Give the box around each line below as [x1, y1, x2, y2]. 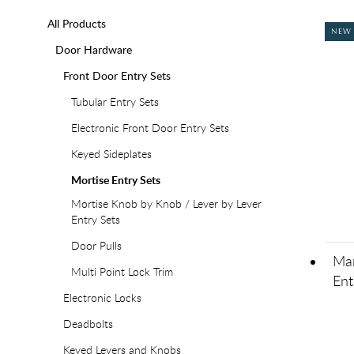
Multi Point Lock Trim [71, 264, 173, 279]
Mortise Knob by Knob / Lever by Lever [71, 196, 262, 211]
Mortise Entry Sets [71, 172, 160, 187]
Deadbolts [63, 316, 113, 331]
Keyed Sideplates [71, 146, 152, 161]
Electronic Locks [63, 290, 141, 305]
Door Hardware [55, 42, 132, 57]
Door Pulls [71, 238, 122, 253]
